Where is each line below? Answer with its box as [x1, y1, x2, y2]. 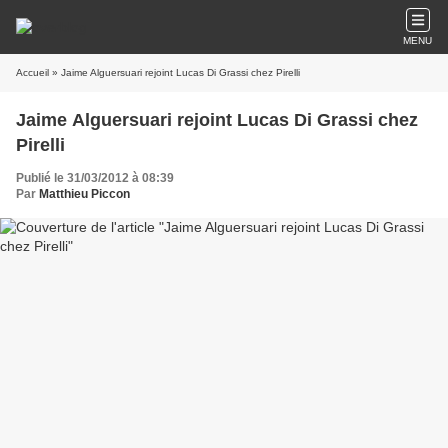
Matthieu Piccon [39, 187, 130, 201]
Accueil [16, 67, 49, 78]
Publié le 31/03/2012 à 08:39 [16, 171, 174, 185]
